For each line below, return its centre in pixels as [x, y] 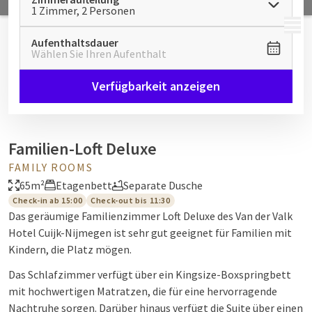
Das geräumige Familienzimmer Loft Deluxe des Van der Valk [150, 216]
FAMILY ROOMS [51, 167]
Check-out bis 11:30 [131, 200]
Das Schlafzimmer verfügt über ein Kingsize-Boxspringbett [150, 274]
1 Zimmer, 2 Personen [83, 10]
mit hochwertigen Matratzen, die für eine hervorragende [143, 291]
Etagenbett [84, 185]
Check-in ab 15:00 [48, 200]
